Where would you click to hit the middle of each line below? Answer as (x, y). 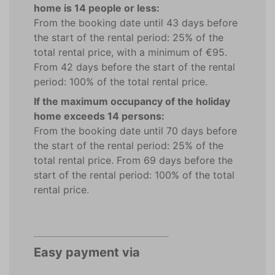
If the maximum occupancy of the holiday (132, 101)
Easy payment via (87, 252)
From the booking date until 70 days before (135, 131)
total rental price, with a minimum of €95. (130, 52)
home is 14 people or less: (97, 8)
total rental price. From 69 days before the (133, 160)
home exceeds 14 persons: (99, 116)
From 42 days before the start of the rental (134, 67)
